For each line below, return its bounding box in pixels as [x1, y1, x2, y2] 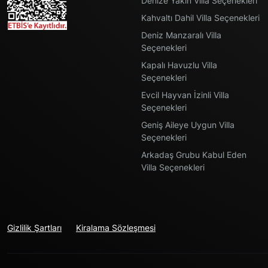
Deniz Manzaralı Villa [141, 30, 221, 40]
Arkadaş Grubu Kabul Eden [141, 150, 246, 160]
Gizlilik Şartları [7, 223, 62, 233]
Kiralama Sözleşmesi [76, 223, 156, 233]
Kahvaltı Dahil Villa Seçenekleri [141, 13, 260, 23]
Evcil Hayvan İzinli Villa [141, 90, 229, 100]
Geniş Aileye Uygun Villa [141, 120, 234, 130]
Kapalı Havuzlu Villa [141, 60, 217, 70]
